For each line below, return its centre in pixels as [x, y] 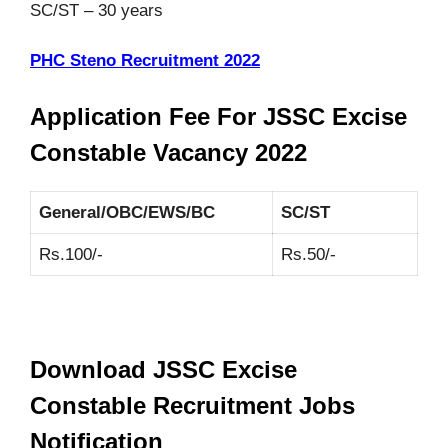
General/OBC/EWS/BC [127, 212]
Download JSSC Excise [163, 369]
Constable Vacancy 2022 [168, 152]
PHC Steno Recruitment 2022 [145, 60]
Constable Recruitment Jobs [192, 405]
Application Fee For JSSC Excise [218, 116]
